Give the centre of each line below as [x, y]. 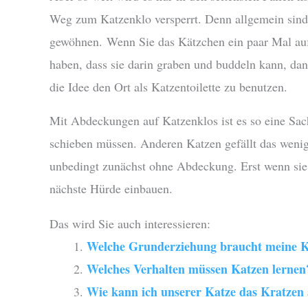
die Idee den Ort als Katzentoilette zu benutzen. [168, 87]
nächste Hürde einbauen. [111, 189]
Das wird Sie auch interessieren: [130, 224]
